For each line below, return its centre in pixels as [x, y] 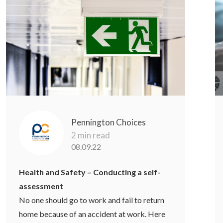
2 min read [91, 135]
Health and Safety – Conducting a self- [90, 172]
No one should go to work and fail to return [92, 200]
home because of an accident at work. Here [92, 214]
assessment [41, 186]
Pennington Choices [109, 122]
